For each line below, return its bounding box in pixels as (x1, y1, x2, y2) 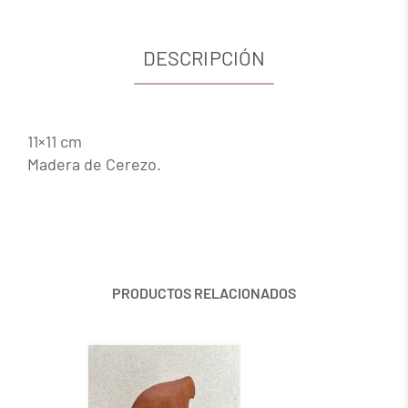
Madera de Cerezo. (27, 153, 161, 174)
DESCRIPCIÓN (142, 45, 266, 69)
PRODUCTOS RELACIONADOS (112, 283, 296, 301)
